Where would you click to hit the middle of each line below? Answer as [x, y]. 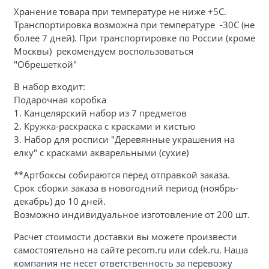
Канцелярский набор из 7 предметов [105, 113]
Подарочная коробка [60, 99]
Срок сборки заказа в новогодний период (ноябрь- [126, 188]
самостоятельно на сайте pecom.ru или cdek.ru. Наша [131, 249]
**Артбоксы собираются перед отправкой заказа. [122, 174]
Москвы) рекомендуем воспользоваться [103, 51]
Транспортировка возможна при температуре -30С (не [134, 24]
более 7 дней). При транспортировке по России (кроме [134, 38]
